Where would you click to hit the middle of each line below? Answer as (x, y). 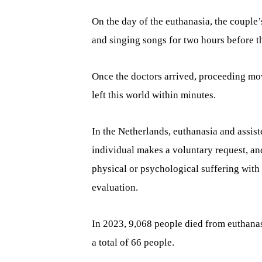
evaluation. (115, 187)
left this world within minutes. (154, 95)
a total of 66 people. (133, 242)
